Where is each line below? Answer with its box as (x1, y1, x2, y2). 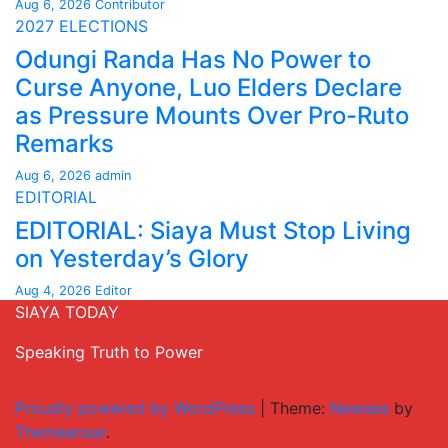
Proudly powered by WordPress (15, 398, 260, 418)
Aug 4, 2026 (15, 283, 95, 298)
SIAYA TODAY (15, 302, 119, 322)
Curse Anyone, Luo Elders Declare (15, 73, 402, 102)
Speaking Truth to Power (15, 342, 203, 362)
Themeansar (15, 422, 106, 442)
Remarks (15, 129, 114, 158)
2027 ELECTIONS (15, 16, 148, 36)
